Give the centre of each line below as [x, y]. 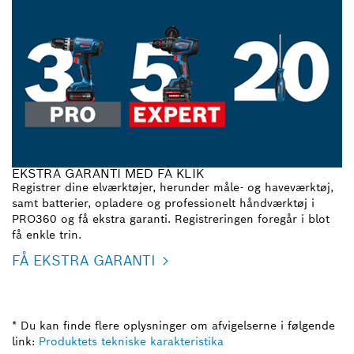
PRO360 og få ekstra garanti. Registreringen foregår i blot [171, 218]
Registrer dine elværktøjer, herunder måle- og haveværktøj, [173, 187]
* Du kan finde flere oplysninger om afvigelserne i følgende [173, 325]
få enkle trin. [47, 234]
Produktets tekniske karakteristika [131, 341]
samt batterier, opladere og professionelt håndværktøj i [163, 203]
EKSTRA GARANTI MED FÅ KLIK [108, 173]
